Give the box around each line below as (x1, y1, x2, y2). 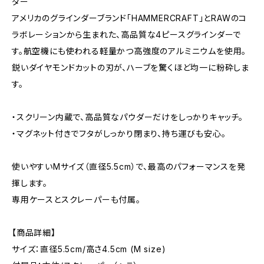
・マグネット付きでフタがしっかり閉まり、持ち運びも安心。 (12, 128, 226, 138)
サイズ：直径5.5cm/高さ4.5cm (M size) (12, 244, 166, 254)
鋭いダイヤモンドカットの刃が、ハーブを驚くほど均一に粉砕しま (12, 62, 249, 72)
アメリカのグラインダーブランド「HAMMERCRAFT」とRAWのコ (12, 13, 247, 23)
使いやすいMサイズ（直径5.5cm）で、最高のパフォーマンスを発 (12, 161, 246, 171)
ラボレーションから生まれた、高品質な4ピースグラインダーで (12, 29, 242, 39)
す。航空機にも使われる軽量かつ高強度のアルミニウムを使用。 (12, 46, 247, 56)
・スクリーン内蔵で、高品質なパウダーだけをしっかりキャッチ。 (12, 112, 243, 122)
